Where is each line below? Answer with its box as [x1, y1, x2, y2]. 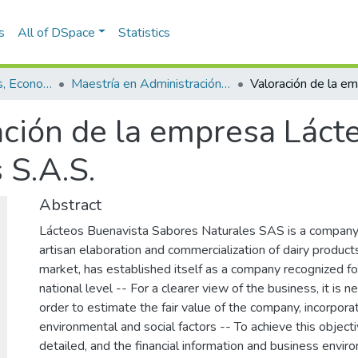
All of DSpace [17, 23, 95, 42]
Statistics [118, 23, 171, 42]
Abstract [39, 194, 101, 216]
